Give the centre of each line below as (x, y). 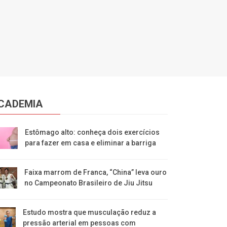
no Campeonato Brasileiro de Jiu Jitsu (88, 183)
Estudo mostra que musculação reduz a (90, 212)
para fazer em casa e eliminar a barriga (90, 143)
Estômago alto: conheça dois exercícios (92, 132)
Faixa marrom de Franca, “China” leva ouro (95, 172)
